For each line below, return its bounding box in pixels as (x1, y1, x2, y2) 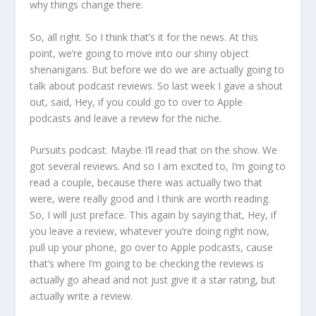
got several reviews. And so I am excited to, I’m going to (30, 159, 286, 174)
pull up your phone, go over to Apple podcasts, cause (30, 241, 274, 255)
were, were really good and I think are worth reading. (30, 192, 271, 206)
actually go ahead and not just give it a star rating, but (30, 273, 276, 287)
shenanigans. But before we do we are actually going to (30, 62, 285, 76)
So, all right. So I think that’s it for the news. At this (30, 30, 259, 44)
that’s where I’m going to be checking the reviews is (30, 257, 265, 271)
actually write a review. (30, 289, 133, 303)
